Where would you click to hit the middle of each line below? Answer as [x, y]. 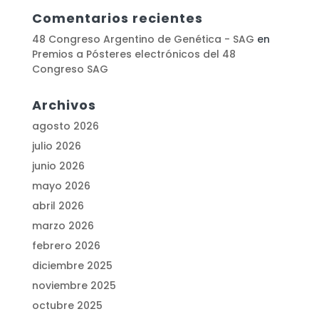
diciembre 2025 [72, 266]
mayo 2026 [61, 186]
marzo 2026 [63, 226]
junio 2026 [58, 166]
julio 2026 [56, 146]
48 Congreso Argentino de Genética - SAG [143, 40]
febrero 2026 [66, 246]
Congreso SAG [70, 69]
